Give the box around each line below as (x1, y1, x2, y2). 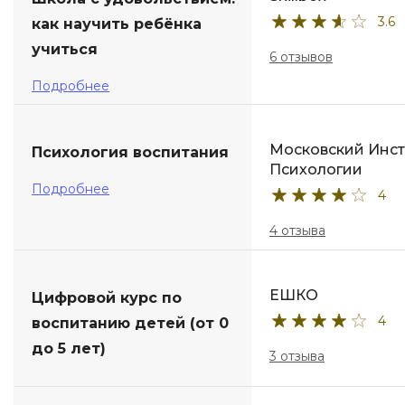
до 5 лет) (32, 340, 106, 357)
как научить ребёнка (32, 15, 202, 33)
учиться (32, 41, 98, 58)
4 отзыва (269, 222, 325, 239)
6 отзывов (269, 49, 333, 65)
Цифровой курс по (32, 289, 182, 306)
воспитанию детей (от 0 (32, 315, 229, 332)
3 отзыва (269, 348, 325, 364)
